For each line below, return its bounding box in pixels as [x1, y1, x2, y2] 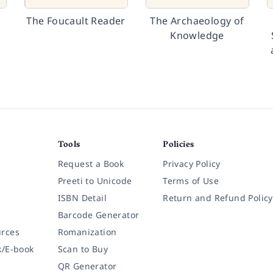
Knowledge [170, 29, 224, 42]
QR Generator [57, 260, 117, 272]
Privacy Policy [163, 158, 221, 169]
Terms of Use [163, 175, 219, 186]
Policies [163, 137, 194, 154]
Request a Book [57, 158, 124, 169]
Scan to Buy [57, 243, 108, 255]
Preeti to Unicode [57, 175, 132, 186]
